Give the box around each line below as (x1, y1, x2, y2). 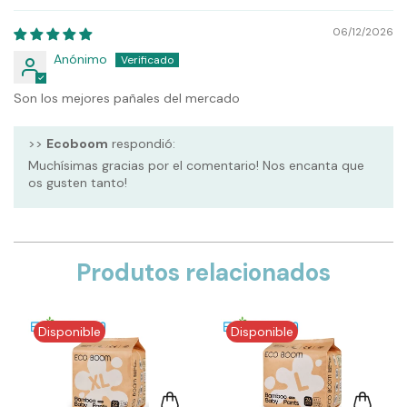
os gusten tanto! (28, 174, 127, 191)
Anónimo (54, 50, 107, 67)
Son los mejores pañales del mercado (14, 89, 240, 106)
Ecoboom (46, 134, 108, 152)
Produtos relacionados (76, 256, 331, 288)
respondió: (108, 134, 175, 152)
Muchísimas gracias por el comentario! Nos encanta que (28, 156, 364, 174)
